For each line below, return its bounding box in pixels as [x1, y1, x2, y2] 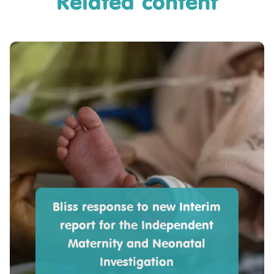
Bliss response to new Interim [53, 199, 221, 215]
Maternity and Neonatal [68, 235, 206, 251]
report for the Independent [60, 217, 214, 233]
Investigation [100, 254, 174, 270]
